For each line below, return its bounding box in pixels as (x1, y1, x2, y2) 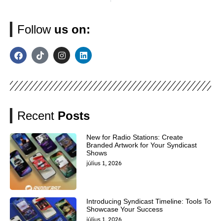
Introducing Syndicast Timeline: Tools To (86, 197, 211, 205)
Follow (17, 23, 54, 37)
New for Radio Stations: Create (86, 133, 183, 142)
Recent (17, 109, 58, 123)
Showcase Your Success (86, 205, 163, 213)
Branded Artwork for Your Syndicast (86, 141, 197, 149)
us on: (54, 23, 90, 37)
